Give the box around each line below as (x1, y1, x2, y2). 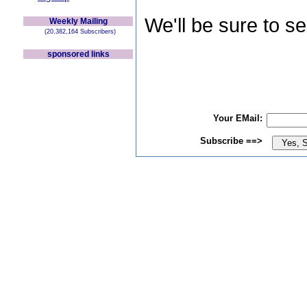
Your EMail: (213, 113, 262, 123)
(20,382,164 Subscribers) (40, 28, 116, 35)
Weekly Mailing (49, 16, 108, 26)
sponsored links (47, 49, 110, 59)
